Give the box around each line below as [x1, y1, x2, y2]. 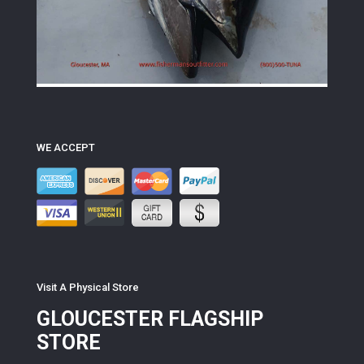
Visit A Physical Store [37, 281, 139, 294]
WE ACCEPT [37, 141, 95, 154]
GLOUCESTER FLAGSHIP [37, 307, 263, 331]
